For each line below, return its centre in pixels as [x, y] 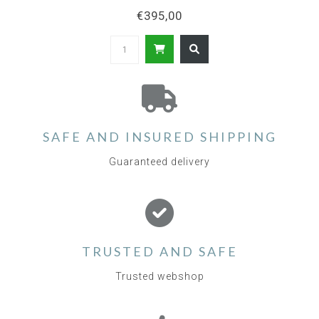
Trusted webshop [159, 277]
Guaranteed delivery [159, 162]
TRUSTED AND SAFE [159, 252]
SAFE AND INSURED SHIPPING [159, 137]
